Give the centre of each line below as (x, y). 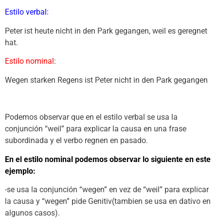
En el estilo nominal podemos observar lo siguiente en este (108, 159)
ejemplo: (20, 171)
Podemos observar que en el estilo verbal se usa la (91, 117)
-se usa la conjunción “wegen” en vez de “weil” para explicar (107, 190)
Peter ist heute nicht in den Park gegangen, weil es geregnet (106, 31)
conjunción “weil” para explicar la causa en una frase (96, 129)
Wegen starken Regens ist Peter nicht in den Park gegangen (106, 80)
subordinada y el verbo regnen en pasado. (76, 141)
